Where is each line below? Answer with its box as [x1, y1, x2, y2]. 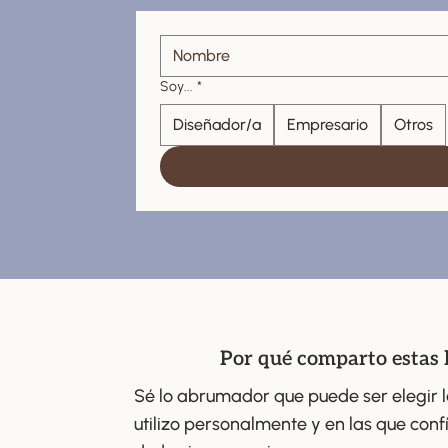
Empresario [286, 115, 368, 135]
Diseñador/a [172, 115, 261, 135]
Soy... [159, 78, 193, 96]
